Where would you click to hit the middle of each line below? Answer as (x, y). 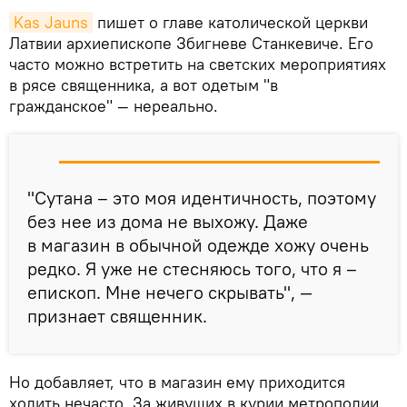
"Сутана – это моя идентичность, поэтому (202, 198)
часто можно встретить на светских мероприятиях (198, 65)
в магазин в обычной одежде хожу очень (198, 245)
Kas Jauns (51, 23)
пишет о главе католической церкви (230, 23)
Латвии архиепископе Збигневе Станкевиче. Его (191, 44)
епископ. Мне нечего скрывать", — (170, 293)
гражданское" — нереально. (114, 106)
